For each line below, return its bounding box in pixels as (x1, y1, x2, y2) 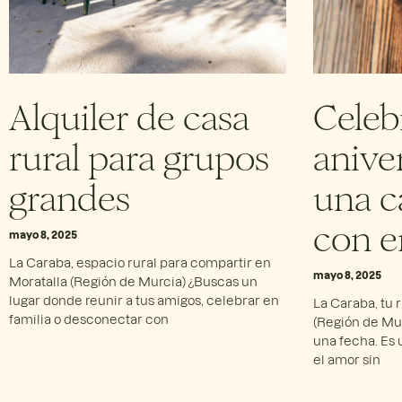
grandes (9, 168, 130, 221)
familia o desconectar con (9, 310, 169, 327)
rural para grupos (9, 127, 269, 180)
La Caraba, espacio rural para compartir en (9, 254, 271, 270)
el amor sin (312, 351, 380, 367)
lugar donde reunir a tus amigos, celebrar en (9, 292, 279, 308)
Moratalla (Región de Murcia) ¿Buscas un (9, 273, 258, 289)
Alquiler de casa (9, 87, 249, 140)
